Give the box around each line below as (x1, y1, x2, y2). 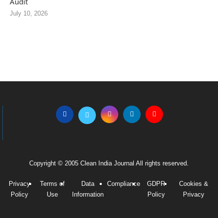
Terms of (40, 180, 65, 188)
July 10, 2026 (10, 10, 48, 18)
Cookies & (179, 180, 208, 188)
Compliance (107, 180, 141, 188)
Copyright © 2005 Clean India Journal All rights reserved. (29, 160, 189, 167)
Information (72, 191, 104, 199)
